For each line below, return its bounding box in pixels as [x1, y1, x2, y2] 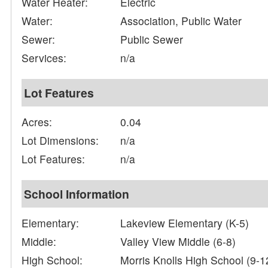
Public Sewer [120, 32, 184, 47]
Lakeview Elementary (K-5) [120, 215, 249, 231]
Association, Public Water [120, 13, 242, 29]
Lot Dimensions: [22, 133, 99, 148]
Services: [22, 50, 67, 66]
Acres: [22, 114, 53, 130]
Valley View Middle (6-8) [120, 234, 236, 249]
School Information [24, 185, 130, 203]
